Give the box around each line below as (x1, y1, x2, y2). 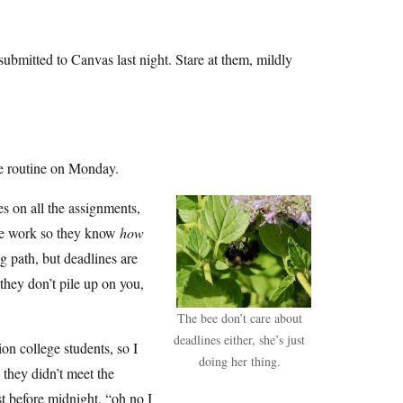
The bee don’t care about (176, 309, 302, 327)
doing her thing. (198, 353, 281, 370)
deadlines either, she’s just (174, 331, 305, 348)
